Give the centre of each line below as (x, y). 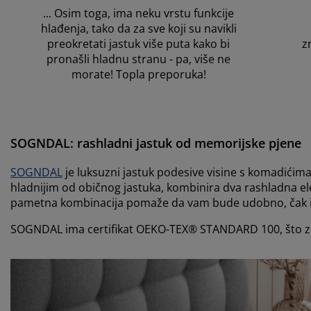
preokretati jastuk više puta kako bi (139, 43)
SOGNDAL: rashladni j (75, 143)
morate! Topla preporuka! (138, 74)
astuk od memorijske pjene (222, 143)
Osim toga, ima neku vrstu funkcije (144, 13)
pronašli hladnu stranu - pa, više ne (139, 59)
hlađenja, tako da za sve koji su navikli (138, 28)
